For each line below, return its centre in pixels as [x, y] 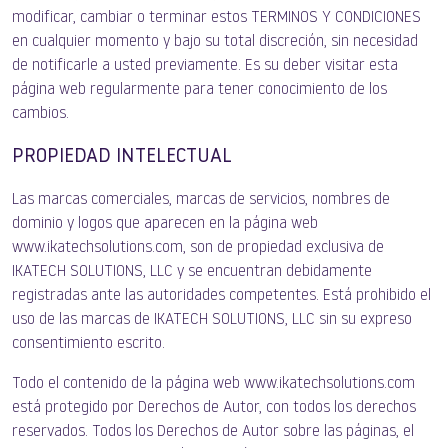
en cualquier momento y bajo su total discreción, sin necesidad [215, 42]
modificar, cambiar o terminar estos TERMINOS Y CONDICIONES [216, 18]
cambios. [40, 114]
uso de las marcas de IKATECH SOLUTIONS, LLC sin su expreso [212, 320]
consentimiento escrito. [88, 344]
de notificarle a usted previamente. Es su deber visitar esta [205, 66]
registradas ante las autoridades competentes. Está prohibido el [221, 296]
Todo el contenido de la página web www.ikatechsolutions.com [213, 384]
